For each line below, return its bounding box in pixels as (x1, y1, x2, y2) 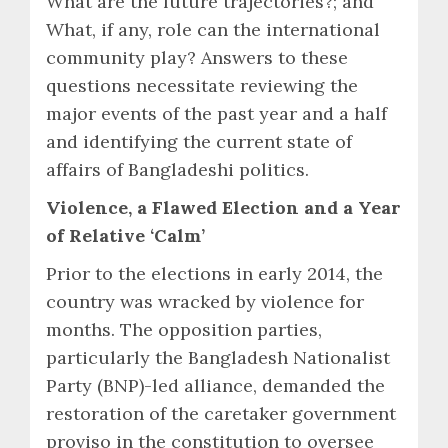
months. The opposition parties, (46, 317, 322, 341)
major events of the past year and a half (46, 101, 387, 125)
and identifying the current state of (46, 129, 352, 153)
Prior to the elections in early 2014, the (46, 261, 383, 285)
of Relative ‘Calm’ (46, 223, 205, 247)
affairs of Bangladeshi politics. (46, 157, 309, 181)
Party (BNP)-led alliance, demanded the (46, 373, 385, 397)
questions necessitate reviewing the (46, 73, 358, 97)
